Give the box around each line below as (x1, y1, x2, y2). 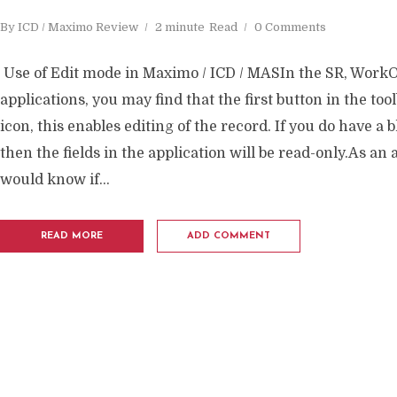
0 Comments (254, 19, 326, 34)
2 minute (155, 19, 205, 34)
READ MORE (41, 230, 103, 241)
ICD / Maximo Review (18, 19, 138, 34)
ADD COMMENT (187, 230, 270, 241)
